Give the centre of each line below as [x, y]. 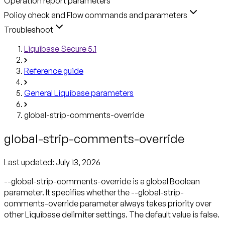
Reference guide [54, 71]
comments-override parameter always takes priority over [108, 203]
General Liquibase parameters [79, 93]
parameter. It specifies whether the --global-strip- [94, 192]
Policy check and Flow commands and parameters [96, 15]
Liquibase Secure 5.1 [60, 48]
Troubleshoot [29, 29]
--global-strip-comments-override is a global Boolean [102, 181]
